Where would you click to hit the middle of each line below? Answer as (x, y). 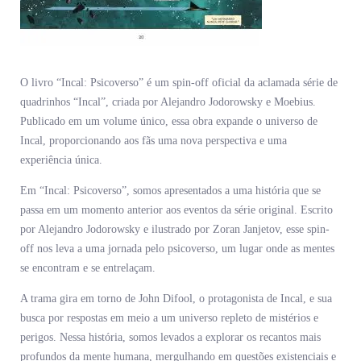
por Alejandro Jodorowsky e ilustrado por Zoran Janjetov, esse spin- (175, 230)
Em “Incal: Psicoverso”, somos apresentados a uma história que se (170, 191)
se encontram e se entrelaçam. (88, 268)
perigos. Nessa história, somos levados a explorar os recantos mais (170, 338)
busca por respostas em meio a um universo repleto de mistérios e (169, 318)
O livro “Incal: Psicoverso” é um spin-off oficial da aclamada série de (179, 83)
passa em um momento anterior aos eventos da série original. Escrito (176, 210)
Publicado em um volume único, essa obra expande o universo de (169, 122)
